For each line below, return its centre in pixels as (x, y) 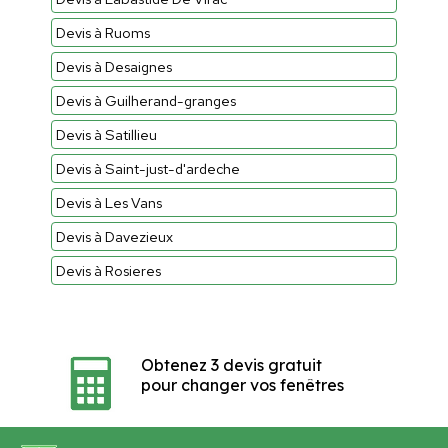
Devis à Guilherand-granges (145, 100)
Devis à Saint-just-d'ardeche (147, 168)
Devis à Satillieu (106, 134)
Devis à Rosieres (108, 270)
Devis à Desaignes (113, 66)
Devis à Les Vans (108, 202)
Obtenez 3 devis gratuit (231, 364)
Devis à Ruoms (102, 32)
